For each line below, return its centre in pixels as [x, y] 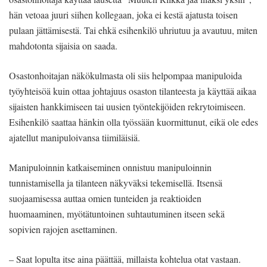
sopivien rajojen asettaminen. [63, 229]
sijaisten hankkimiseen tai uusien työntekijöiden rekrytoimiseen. [127, 106]
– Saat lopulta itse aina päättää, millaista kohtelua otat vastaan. [125, 259]
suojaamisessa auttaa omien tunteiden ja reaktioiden [105, 198]
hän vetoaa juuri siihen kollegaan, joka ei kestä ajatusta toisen [123, 14]
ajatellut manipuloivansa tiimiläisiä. [74, 137]
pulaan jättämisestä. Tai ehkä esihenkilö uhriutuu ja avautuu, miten [133, 30]
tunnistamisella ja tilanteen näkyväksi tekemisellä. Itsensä [116, 182]
